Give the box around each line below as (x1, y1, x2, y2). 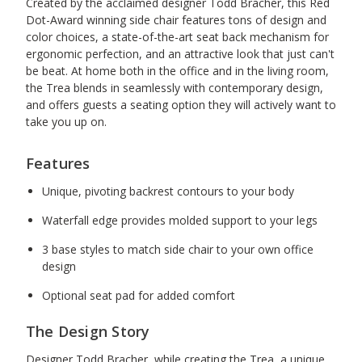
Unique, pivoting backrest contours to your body (41, 183, 294, 200)
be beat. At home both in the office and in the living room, (25, 63, 329, 79)
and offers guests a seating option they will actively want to (25, 97, 336, 113)
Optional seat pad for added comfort (41, 288, 235, 304)
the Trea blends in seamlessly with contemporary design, (25, 80, 323, 96)
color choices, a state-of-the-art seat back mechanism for (25, 29, 329, 45)
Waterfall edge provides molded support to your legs (41, 213, 318, 229)
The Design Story (25, 322, 150, 342)
